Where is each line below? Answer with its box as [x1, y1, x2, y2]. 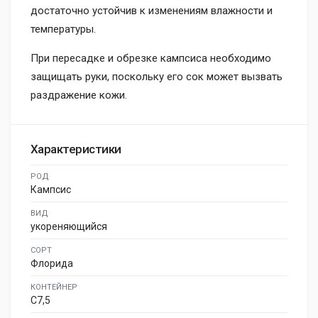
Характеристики [31, 141, 121, 156]
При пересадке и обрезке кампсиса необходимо [31, 51, 271, 65]
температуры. [31, 22, 96, 35]
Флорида [31, 257, 73, 269]
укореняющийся [31, 220, 107, 232]
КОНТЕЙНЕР [31, 282, 77, 292]
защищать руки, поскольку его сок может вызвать [31, 70, 283, 83]
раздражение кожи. [31, 88, 127, 102]
